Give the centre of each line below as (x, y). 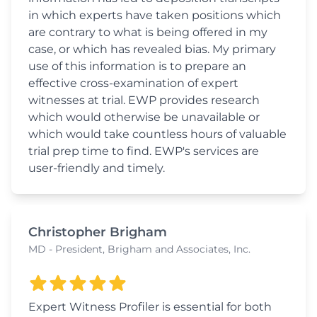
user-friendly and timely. (97, 168)
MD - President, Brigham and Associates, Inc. (139, 249)
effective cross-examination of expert (133, 83)
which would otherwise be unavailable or (144, 117)
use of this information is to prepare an (137, 67)
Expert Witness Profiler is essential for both (150, 307)
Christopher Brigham (98, 232)
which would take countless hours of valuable (157, 134)
